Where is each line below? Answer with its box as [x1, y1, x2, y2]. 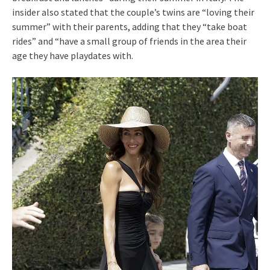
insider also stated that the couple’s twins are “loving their [12, 6, 254, 19]
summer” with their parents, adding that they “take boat [12, 20, 247, 33]
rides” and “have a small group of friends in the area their [12, 35, 246, 48]
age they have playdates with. [12, 49, 133, 62]
